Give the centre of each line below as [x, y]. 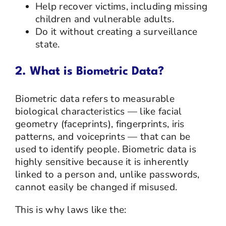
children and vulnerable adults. [104, 19]
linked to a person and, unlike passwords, [107, 174]
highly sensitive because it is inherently [102, 162]
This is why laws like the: [71, 210]
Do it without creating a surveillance [116, 32]
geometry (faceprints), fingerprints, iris [100, 124]
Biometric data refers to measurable [95, 99]
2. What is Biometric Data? [89, 71]
